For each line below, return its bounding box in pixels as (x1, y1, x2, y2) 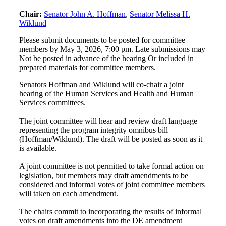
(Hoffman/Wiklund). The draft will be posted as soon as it (19, 135, 202, 143)
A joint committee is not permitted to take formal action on (19, 162, 204, 171)
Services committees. (19, 98, 86, 107)
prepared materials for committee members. (19, 63, 156, 72)
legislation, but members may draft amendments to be (19, 171, 188, 180)
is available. (19, 144, 56, 152)
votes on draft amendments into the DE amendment (19, 216, 182, 225)
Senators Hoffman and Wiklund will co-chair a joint (19, 80, 184, 89)
